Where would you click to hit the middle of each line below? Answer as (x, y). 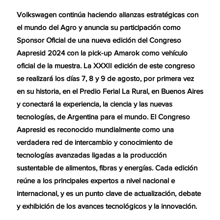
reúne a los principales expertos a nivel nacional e (96, 181)
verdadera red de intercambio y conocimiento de (94, 143)
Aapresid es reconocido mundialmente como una (95, 130)
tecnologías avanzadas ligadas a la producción (91, 156)
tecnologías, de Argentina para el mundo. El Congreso (103, 117)
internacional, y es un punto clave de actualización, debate (109, 194)
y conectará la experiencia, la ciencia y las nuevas (94, 105)
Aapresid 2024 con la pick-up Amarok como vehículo (102, 54)
